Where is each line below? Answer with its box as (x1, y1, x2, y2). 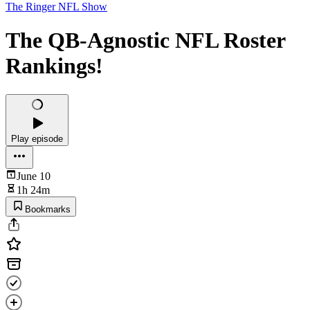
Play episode (11, 133, 63, 144)
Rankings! (6, 53, 103, 79)
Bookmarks (25, 203, 71, 215)
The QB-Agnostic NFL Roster (6, 28, 285, 53)
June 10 (17, 170, 51, 182)
